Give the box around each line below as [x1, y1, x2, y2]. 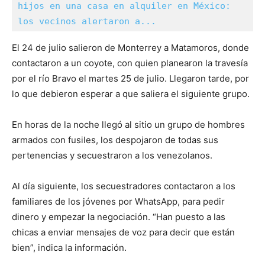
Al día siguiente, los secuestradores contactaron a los [12, 180, 235, 192]
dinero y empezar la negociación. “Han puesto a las [12, 211, 225, 223]
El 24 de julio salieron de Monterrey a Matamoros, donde [12, 42, 249, 54]
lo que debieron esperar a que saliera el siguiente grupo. [12, 88, 250, 100]
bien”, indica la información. [12, 242, 127, 254]
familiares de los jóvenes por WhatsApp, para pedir [12, 196, 225, 208]
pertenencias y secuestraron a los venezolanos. [12, 150, 212, 161]
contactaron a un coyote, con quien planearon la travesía [12, 57, 248, 69]
